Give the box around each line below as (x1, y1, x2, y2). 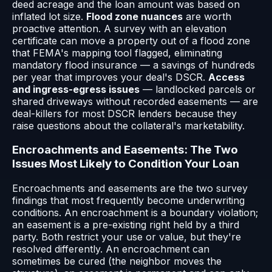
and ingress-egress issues (12, 83, 140, 95)
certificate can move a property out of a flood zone (12, 34, 250, 47)
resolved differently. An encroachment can (12, 243, 209, 256)
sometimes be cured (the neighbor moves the (12, 255, 222, 268)
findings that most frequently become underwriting (12, 194, 245, 207)
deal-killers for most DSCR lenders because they (12, 107, 237, 120)
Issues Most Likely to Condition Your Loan (12, 157, 239, 171)
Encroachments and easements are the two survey (12, 182, 248, 195)
